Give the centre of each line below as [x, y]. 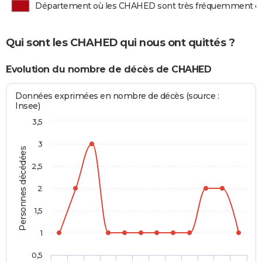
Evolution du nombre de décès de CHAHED [108, 69]
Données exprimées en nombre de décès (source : [117, 96]
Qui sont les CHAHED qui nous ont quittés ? [120, 42]
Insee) [28, 106]
